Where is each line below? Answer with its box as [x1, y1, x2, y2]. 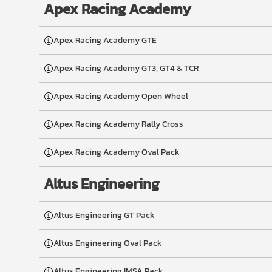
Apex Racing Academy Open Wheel [53, 90, 188, 103]
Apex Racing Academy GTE [53, 34, 157, 47]
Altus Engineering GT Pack [53, 209, 155, 222]
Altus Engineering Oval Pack [53, 237, 162, 250]
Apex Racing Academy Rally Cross [53, 118, 183, 131]
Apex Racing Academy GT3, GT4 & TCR [53, 62, 199, 75]
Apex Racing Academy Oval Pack [53, 146, 180, 158]
